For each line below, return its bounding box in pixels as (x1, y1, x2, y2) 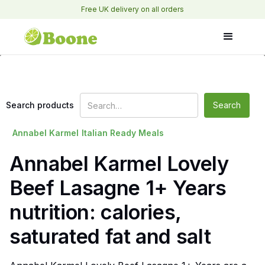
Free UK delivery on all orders (81, 5, 184, 14)
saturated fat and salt (9, 224, 211, 248)
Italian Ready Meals (82, 128, 164, 138)
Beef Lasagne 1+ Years (9, 176, 227, 200)
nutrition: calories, (9, 200, 182, 224)
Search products (6, 100, 74, 110)
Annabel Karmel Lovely (9, 151, 229, 176)
